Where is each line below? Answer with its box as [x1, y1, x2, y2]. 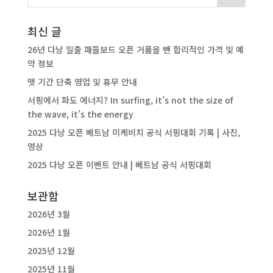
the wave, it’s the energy [27, 107, 133, 120]
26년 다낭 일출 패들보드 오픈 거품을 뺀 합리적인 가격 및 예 [27, 43, 244, 55]
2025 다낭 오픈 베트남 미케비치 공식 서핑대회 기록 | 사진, [27, 126, 240, 138]
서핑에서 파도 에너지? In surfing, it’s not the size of [27, 93, 233, 106]
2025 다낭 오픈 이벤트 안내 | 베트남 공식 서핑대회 [27, 158, 211, 171]
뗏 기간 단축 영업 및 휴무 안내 [27, 75, 137, 88]
